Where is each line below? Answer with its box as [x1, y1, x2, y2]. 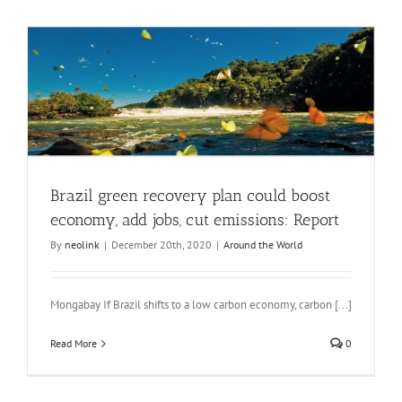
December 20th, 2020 [111, 238, 212, 252]
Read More [50, 336, 97, 351]
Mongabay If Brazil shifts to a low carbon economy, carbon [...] [50, 297, 352, 313]
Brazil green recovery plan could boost [50, 186, 330, 206]
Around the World [223, 238, 302, 252]
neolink [65, 238, 100, 252]
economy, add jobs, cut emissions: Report [50, 210, 339, 231]
